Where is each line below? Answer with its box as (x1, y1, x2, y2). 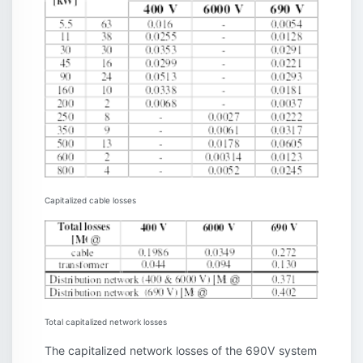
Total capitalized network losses (45, 316, 167, 327)
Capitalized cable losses (45, 195, 136, 206)
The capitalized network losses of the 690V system (45, 343, 317, 357)
